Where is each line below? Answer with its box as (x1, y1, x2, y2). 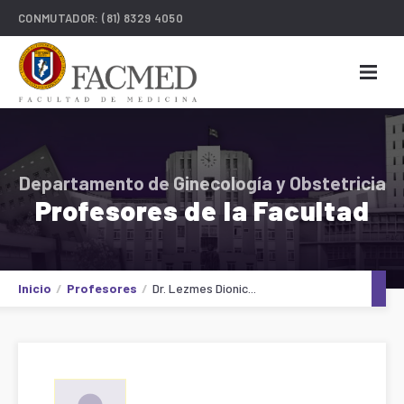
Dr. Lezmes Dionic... (152, 280, 256, 296)
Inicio (18, 280, 51, 296)
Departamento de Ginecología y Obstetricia (18, 170, 386, 194)
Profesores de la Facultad (34, 193, 370, 226)
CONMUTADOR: (18, 11, 103, 25)
